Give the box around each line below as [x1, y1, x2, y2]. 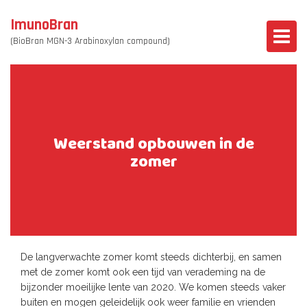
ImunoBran [10, 15, 78, 35]
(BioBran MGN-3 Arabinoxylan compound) [10, 35, 170, 47]
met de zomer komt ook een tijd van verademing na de [21, 267, 265, 278]
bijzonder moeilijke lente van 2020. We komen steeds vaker [21, 282, 286, 293]
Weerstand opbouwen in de [53, 130, 254, 162]
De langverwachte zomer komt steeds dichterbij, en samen [21, 251, 282, 262]
